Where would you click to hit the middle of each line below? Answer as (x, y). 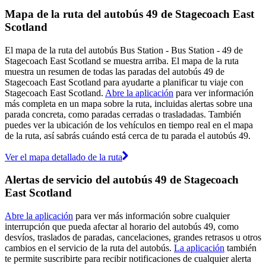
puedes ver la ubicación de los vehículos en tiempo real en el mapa (129, 125)
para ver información (213, 93)
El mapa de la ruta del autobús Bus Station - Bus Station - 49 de (124, 50)
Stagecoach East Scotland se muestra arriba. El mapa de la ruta (122, 61)
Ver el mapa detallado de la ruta (64, 157)
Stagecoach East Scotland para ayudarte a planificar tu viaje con (124, 82)
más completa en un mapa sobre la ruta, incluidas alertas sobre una (129, 103)
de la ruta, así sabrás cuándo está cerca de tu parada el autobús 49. (128, 135)
